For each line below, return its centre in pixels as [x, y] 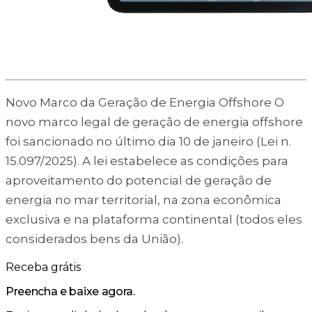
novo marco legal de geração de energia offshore [154, 122]
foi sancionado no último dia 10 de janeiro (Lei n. [148, 141]
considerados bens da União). [94, 239]
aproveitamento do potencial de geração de [139, 180]
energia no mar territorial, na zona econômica [143, 200]
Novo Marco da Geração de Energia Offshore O [145, 102]
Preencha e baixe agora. [70, 291]
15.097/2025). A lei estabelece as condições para [147, 161]
